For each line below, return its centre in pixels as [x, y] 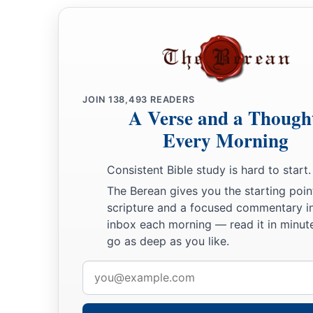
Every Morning [226, 140]
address [101, 289]
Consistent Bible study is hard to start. [209, 170]
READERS [171, 100]
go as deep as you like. [168, 241]
